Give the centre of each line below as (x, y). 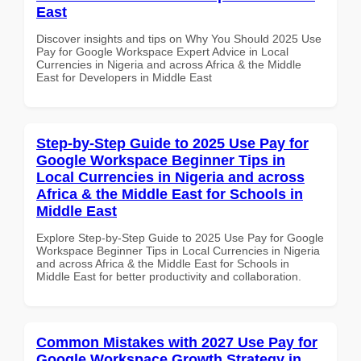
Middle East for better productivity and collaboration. (169, 276)
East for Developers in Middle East (124, 77)
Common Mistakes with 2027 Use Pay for (177, 342)
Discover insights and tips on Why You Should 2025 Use (179, 38)
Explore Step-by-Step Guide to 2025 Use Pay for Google (180, 237)
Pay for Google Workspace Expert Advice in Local (162, 51)
